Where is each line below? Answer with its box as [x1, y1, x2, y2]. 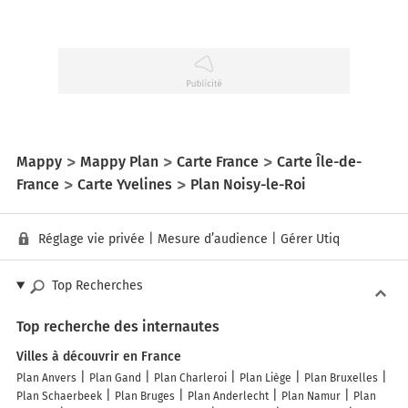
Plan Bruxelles [304, 372, 378, 385]
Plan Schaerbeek [16, 390, 102, 403]
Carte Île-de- [277, 152, 362, 170]
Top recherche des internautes [16, 318, 219, 336]
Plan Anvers [16, 372, 76, 385]
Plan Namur [281, 390, 341, 403]
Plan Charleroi [154, 372, 227, 385]
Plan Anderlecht [188, 390, 269, 403]
